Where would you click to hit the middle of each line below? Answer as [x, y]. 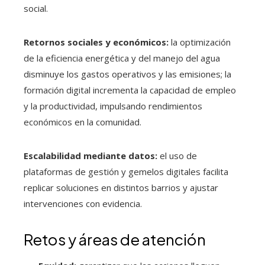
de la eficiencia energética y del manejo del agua [122, 58]
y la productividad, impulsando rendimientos [113, 106]
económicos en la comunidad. [83, 122]
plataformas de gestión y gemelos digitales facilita [126, 172]
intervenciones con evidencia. [83, 204]
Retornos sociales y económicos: [96, 42]
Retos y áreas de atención [115, 240]
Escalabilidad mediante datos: [91, 156]
